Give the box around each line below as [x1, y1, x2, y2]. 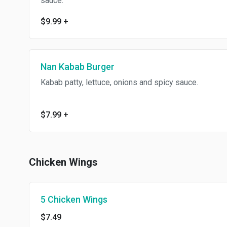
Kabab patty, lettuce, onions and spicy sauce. [41, 78, 198, 87]
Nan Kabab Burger [41, 61, 115, 72]
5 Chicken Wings [41, 194, 107, 205]
